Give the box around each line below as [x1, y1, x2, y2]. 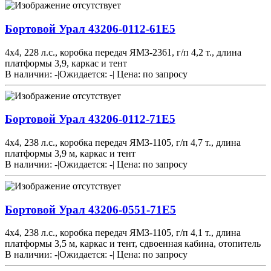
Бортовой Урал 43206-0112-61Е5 [5, 22, 175, 35]
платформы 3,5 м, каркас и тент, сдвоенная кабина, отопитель [5, 238, 261, 249]
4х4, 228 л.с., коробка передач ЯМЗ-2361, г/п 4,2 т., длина [5, 47, 241, 57]
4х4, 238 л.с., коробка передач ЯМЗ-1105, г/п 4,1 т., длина [5, 227, 241, 238]
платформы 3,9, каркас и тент [5, 57, 127, 68]
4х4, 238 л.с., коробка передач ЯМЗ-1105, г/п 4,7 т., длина [5, 137, 241, 148]
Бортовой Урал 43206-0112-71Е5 [5, 113, 175, 126]
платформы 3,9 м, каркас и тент [5, 148, 135, 159]
